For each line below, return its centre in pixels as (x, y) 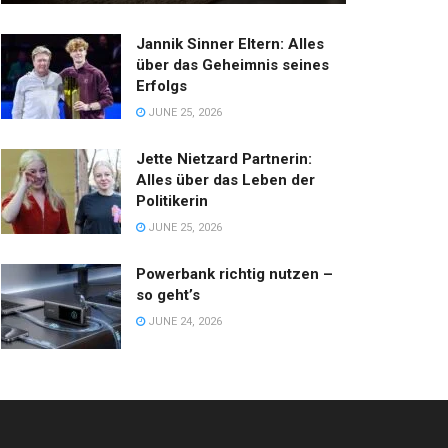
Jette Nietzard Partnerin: (224, 158)
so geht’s (168, 294)
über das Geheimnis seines (232, 64)
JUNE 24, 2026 (183, 321)
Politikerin (172, 200)
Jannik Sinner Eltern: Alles (230, 43)
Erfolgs (161, 85)
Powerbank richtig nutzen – (234, 273)
